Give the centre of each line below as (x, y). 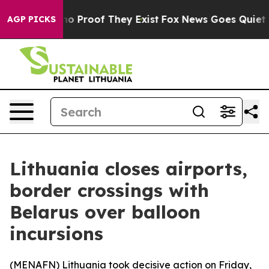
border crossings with (109, 190)
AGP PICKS (32, 19)
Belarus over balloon (105, 212)
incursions (56, 234)
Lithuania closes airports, (128, 169)
